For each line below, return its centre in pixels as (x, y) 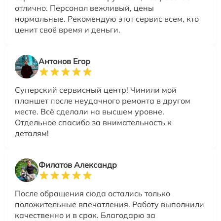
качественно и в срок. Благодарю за (85, 215)
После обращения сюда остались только (92, 193)
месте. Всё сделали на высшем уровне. (90, 111)
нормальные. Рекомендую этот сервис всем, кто (107, 19)
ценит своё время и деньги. (68, 30)
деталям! (32, 133)
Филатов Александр (78, 165)
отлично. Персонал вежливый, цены (84, 8)
